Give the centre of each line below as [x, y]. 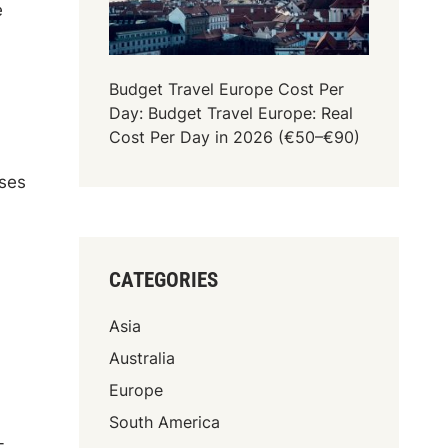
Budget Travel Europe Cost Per [227, 88]
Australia [142, 357]
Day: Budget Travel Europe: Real [231, 112]
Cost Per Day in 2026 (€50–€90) [235, 136]
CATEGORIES [164, 279]
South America [165, 421]
